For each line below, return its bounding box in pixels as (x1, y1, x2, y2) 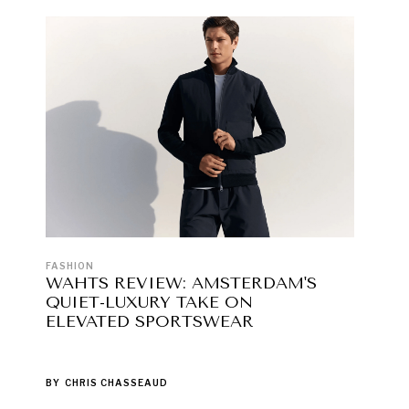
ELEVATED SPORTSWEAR (46, 310, 254, 331)
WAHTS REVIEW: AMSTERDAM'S (46, 272, 317, 293)
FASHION (46, 259, 94, 271)
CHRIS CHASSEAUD (65, 376, 168, 388)
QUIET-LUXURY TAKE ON (46, 291, 253, 312)
